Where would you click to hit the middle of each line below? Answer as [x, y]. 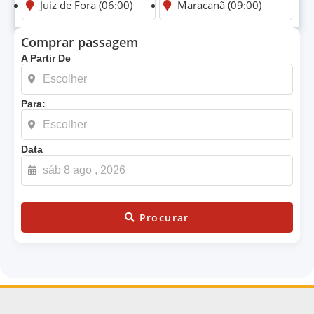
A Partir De [46, 58]
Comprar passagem [80, 42]
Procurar [164, 217]
